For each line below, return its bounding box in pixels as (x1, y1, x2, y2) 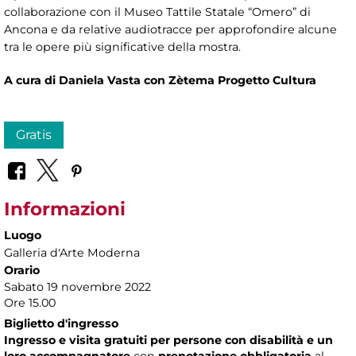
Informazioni (4, 198, 126, 221)
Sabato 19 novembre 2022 (4, 280, 151, 295)
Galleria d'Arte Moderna (4, 246, 140, 261)
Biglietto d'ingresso (4, 316, 118, 331)
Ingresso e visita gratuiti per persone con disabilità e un (4, 333, 333, 348)
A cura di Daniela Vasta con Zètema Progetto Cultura (4, 72, 316, 87)
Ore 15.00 (4, 296, 56, 311)
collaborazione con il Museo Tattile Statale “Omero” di (4, 4, 311, 19)
